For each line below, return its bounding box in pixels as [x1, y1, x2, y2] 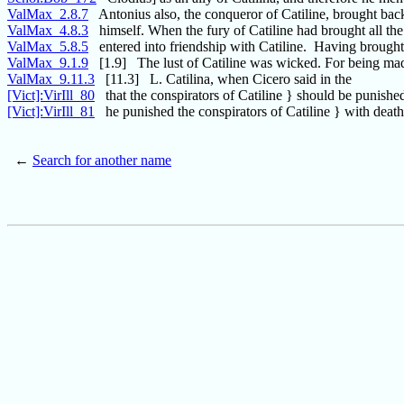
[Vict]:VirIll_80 [7, 87, 95, 104]
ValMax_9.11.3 [7, 71, 95, 87]
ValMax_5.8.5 [7, 39, 88, 55]
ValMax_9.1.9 [7, 55, 88, 71]
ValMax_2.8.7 [7, 6, 88, 23]
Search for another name [32, 152, 171, 169]
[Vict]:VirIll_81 [7, 104, 95, 120]
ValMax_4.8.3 [7, 23, 88, 39]
